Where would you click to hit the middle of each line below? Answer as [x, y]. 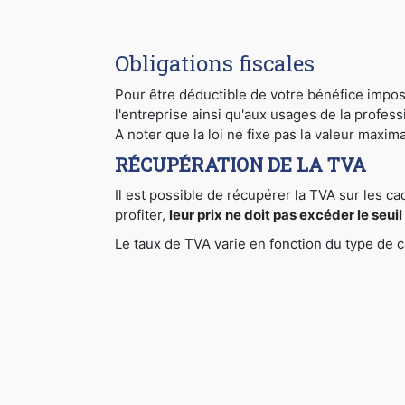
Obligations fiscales [215, 64]
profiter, [142, 215]
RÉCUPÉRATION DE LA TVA [240, 165]
